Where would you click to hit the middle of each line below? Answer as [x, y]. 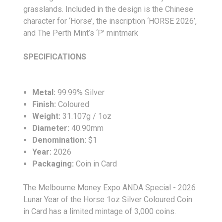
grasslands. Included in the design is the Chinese [108, 9]
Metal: [44, 92]
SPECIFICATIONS [91, 56]
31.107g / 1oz [87, 116]
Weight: [48, 116]
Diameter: [52, 128]
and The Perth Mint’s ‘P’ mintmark [81, 33]
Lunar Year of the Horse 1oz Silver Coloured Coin [108, 199]
